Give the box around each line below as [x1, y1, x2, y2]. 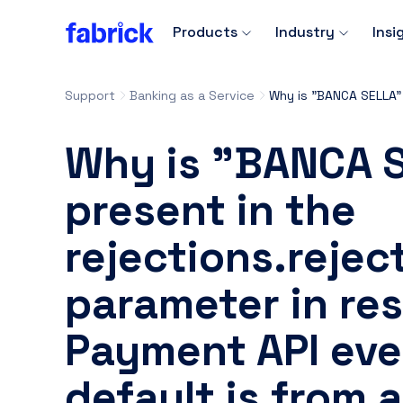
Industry [275, 22, 335, 41]
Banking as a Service [130, 87, 255, 103]
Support [65, 87, 115, 103]
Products [173, 22, 237, 41]
